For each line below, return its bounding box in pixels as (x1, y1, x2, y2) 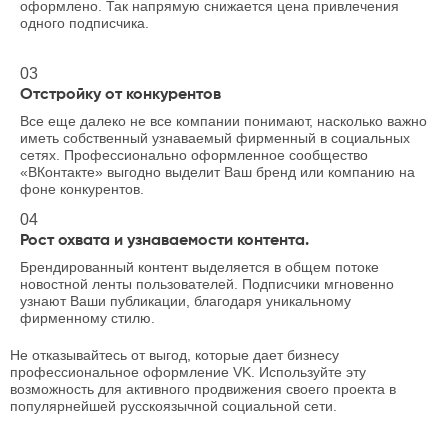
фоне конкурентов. (20, 181, 144, 197)
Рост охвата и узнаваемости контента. (20, 233, 309, 249)
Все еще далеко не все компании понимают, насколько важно (20, 113, 427, 129)
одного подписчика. (20, 15, 149, 31)
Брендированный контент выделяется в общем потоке (20, 259, 379, 275)
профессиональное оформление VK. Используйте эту (10, 364, 366, 380)
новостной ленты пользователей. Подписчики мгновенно (20, 276, 394, 292)
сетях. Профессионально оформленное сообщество (20, 147, 368, 163)
